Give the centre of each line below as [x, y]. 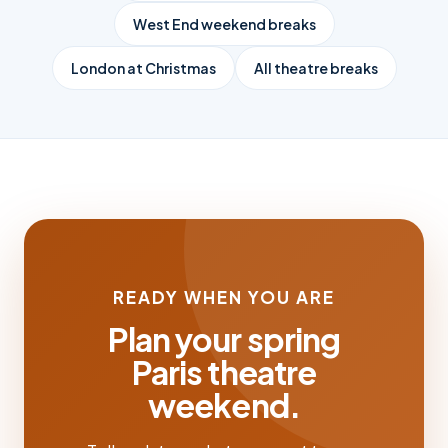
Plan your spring [224, 339]
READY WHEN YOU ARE [224, 297]
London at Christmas [143, 68]
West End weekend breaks [224, 24]
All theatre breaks [315, 68]
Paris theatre [224, 372]
